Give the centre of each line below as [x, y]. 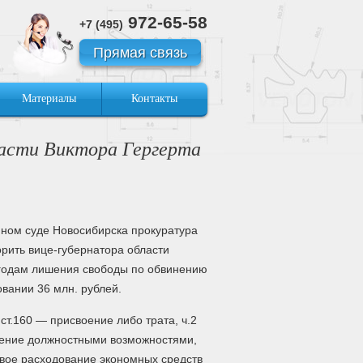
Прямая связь [140, 53]
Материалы [49, 98]
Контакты [154, 98]
